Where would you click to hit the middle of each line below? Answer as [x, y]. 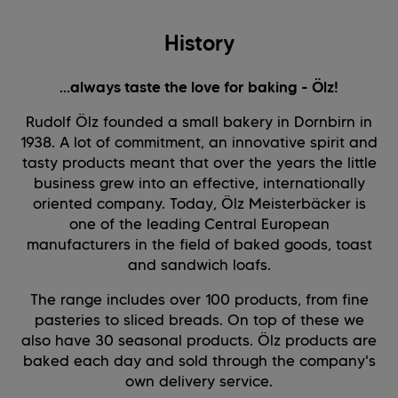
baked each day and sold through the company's [199, 361]
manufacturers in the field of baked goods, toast [199, 245]
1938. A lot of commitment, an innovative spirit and [199, 143]
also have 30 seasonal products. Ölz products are [199, 341]
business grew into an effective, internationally [199, 183]
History [199, 44]
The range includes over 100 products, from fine [199, 300]
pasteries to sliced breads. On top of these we [199, 320]
